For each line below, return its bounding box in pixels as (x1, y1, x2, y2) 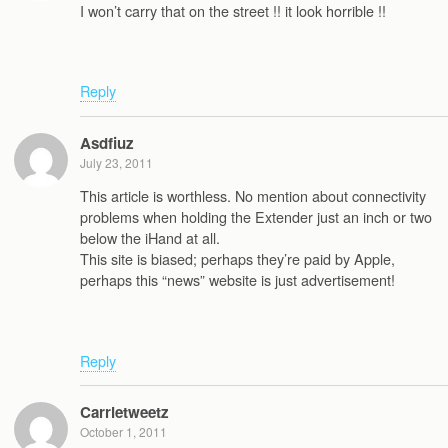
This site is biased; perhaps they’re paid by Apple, (80, 248, 395, 270)
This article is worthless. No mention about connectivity (80, 185, 426, 207)
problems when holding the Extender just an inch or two (80, 206, 432, 228)
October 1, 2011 (80, 423, 167, 441)
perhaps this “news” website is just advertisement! (80, 269, 395, 291)
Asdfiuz (80, 131, 134, 154)
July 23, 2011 (80, 153, 153, 171)
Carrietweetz (80, 401, 169, 424)
